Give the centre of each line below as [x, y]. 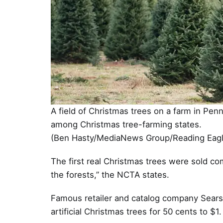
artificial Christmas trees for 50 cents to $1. [136, 212]
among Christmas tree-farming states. [127, 124]
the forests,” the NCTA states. [110, 175]
